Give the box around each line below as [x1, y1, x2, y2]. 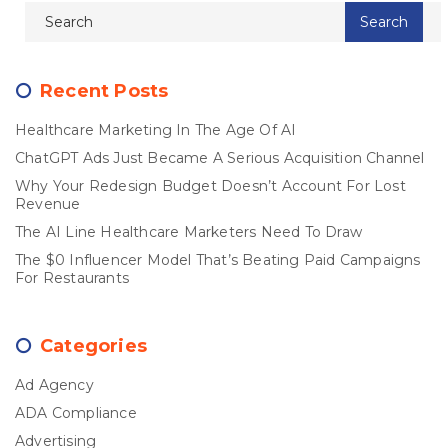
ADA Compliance [15, 404, 137, 423]
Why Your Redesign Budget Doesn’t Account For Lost [15, 177, 406, 196]
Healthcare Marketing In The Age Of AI [15, 121, 297, 140]
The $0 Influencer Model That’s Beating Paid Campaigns [15, 251, 421, 270]
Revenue [15, 195, 81, 214]
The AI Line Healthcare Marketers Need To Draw [15, 223, 362, 242]
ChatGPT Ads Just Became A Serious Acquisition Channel [15, 149, 425, 168]
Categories [40, 335, 147, 358]
